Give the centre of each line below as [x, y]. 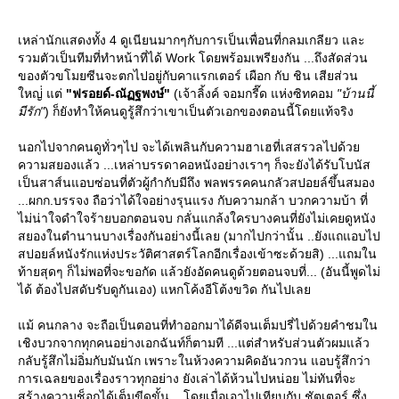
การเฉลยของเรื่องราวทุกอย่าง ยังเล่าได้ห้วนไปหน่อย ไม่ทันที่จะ [187, 379]
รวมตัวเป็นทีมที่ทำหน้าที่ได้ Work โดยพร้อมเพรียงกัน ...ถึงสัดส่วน [193, 58]
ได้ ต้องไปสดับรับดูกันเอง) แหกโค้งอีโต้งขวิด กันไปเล [164, 290]
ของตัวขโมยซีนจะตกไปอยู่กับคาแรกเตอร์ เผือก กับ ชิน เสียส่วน [188, 76]
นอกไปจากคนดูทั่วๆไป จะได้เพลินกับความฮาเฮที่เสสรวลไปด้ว [189, 147]
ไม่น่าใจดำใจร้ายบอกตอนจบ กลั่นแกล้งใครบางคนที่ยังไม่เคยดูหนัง [197, 219]
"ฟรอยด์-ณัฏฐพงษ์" [118, 94]
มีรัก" [31, 112]
